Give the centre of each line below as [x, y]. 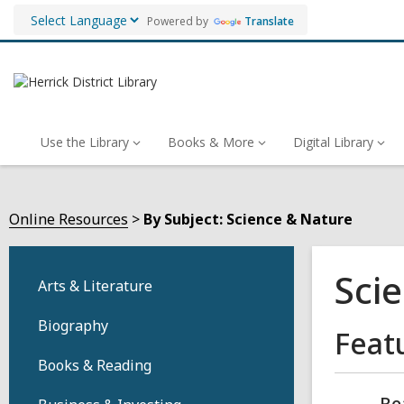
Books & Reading [95, 365]
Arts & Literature [95, 286]
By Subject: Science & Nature [248, 219]
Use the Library [85, 142]
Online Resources [69, 219]
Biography [73, 326]
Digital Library [333, 142]
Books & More [211, 142]
